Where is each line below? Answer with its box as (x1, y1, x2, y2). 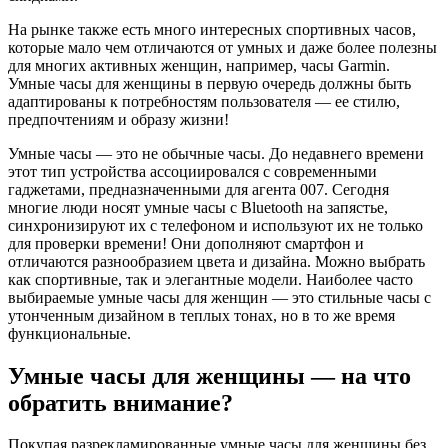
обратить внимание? (8, 389, 233, 416)
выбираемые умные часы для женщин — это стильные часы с (8, 288, 431, 306)
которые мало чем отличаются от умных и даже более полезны (8, 38, 437, 56)
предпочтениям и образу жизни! (8, 110, 229, 128)
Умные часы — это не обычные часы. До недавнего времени (8, 144, 424, 162)
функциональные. (8, 324, 131, 342)
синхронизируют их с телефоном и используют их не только (8, 216, 423, 234)
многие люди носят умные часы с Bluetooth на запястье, (8, 198, 388, 216)
